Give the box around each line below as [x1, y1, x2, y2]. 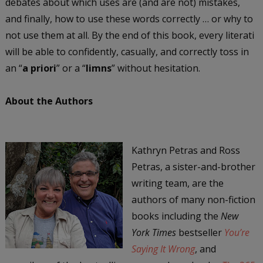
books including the [131, 209, 221, 222]
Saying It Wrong [131, 242, 195, 255]
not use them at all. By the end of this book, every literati [5, 28, 254, 42]
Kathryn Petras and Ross [131, 143, 240, 157]
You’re [224, 225, 249, 239]
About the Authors [5, 94, 93, 107]
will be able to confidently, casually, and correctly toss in [5, 45, 249, 58]
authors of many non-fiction [131, 193, 255, 206]
